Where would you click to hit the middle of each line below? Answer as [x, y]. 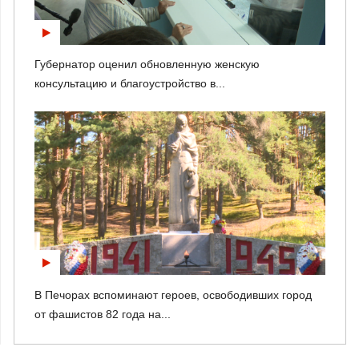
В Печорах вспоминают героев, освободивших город [173, 294]
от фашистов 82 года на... [103, 314]
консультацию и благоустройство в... [130, 84]
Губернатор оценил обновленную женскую [147, 65]
